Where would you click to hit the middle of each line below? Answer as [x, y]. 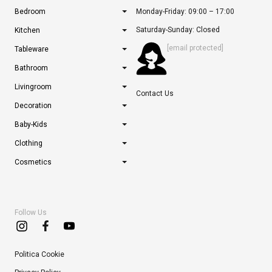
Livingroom [33, 87]
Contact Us [155, 93]
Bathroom [31, 68]
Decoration [33, 105]
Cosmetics [33, 162]
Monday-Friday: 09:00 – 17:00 [185, 11]
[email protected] [195, 48]
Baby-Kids [31, 124]
